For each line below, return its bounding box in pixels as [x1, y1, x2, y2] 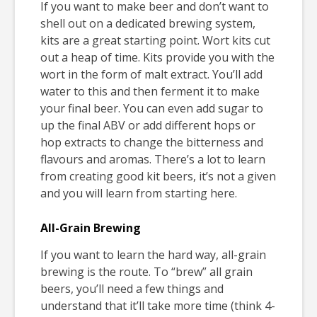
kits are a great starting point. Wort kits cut [40, 32, 270, 48]
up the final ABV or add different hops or [40, 117, 255, 133]
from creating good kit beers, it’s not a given [40, 168, 276, 184]
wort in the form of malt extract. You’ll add [40, 66, 263, 82]
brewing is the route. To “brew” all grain [40, 263, 253, 279]
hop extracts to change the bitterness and [40, 134, 263, 150]
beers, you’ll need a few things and [40, 280, 224, 296]
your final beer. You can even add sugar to [40, 100, 263, 116]
